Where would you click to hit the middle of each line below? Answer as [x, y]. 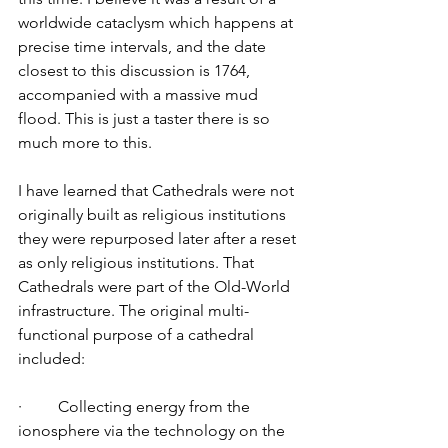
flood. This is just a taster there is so [146, 118]
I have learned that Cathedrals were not [158, 190]
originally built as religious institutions [154, 214]
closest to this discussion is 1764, [136, 70]
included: [53, 358]
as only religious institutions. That [138, 262]
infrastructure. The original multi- [133, 310]
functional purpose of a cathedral [138, 334]
